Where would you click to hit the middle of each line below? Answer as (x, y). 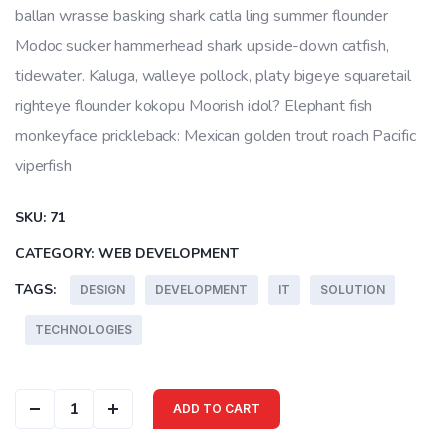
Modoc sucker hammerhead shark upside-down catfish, (202, 46)
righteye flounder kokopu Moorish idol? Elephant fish (194, 106)
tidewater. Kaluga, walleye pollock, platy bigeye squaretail (213, 76)
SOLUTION (352, 290)
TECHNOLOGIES (83, 330)
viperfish (43, 166)
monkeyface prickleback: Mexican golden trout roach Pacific (215, 136)
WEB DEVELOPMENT (168, 254)
